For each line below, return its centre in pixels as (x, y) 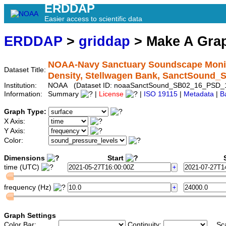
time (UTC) (23, 167)
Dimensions (25, 158)
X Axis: (16, 122)
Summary (64, 94)
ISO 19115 (161, 94)
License (111, 94)
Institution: (21, 86)
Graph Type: (26, 112)
